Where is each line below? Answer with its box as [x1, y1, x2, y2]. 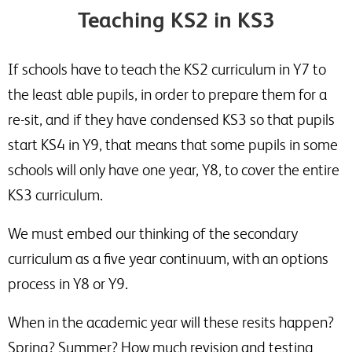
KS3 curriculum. [8, 186, 103, 203]
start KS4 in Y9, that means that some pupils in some [8, 136, 338, 153]
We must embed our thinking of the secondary [8, 225, 298, 242]
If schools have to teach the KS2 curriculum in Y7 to [8, 60, 326, 78]
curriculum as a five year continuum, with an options [8, 250, 328, 267]
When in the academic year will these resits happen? [8, 313, 334, 331]
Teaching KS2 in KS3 [77, 7, 275, 32]
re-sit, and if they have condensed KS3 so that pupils [8, 111, 335, 128]
